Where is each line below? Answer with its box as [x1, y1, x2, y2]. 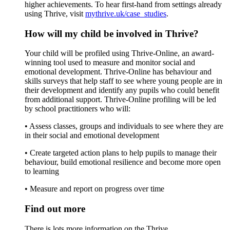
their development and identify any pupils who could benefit [25, 86, 219, 95]
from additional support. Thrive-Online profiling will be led [25, 95, 216, 104]
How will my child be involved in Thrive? [25, 28, 199, 39]
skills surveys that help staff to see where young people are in [25, 76, 222, 86]
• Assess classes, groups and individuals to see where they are [25, 122, 223, 131]
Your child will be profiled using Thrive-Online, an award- [25, 49, 214, 58]
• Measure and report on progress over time [25, 184, 164, 194]
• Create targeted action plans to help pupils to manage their [25, 148, 217, 158]
